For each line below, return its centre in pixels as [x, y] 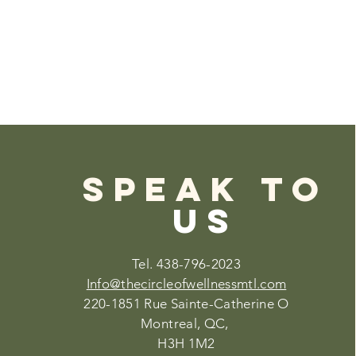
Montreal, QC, [186, 323]
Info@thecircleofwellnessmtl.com [186, 284]
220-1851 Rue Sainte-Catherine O [186, 304]
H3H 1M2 [186, 343]
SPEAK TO [205, 189]
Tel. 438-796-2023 [186, 264]
